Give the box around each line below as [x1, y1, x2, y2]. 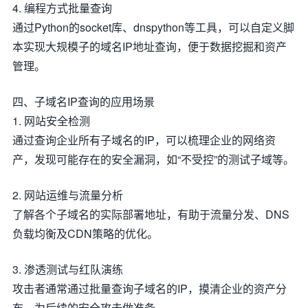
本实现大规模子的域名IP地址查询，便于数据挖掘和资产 [12, 38, 287, 54]
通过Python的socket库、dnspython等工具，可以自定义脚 [12, 19, 294, 35]
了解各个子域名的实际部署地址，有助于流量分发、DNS [12, 206, 289, 222]
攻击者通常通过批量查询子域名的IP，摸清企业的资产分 [12, 280, 287, 296]
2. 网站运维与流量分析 [12, 187, 123, 203]
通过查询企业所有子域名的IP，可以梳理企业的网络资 [12, 132, 276, 148]
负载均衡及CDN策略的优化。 [12, 225, 158, 241]
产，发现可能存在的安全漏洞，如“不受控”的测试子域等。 [12, 151, 294, 167]
